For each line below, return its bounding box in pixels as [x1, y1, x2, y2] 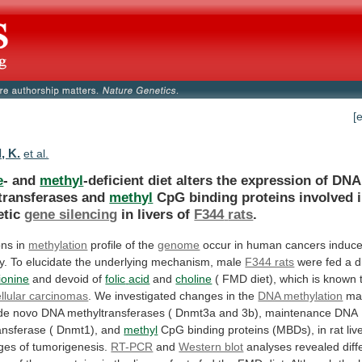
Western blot [179, 339, 244, 353]
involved [299, 188, 354, 205]
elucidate [26, 255, 73, 268]
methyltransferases [67, 305, 166, 319]
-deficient [83, 171, 145, 188]
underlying [95, 255, 149, 268]
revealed [295, 339, 340, 353]
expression [241, 171, 312, 188]
